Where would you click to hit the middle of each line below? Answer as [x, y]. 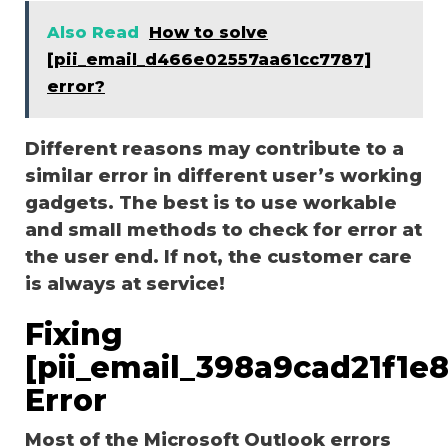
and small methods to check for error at [223, 229]
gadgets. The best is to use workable [211, 202]
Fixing [74, 334]
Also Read [93, 32]
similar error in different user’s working [223, 175]
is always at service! [125, 283]
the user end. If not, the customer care [218, 256]
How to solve [208, 32]
